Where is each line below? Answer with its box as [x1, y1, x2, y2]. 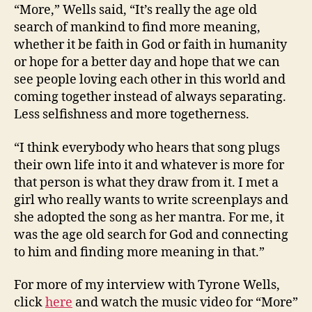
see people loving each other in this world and [14, 72, 286, 88]
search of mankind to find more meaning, [14, 19, 260, 36]
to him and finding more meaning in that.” [14, 244, 265, 260]
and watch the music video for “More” [72, 295, 298, 311]
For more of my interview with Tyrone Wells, [14, 277, 280, 293]
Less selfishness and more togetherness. [14, 107, 249, 123]
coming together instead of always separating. [14, 89, 286, 105]
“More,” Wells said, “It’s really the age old [14, 2, 257, 18]
